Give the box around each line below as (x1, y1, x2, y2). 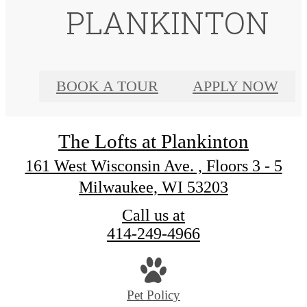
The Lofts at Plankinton (58, 130, 249, 152)
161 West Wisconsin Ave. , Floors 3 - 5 (25, 156, 282, 175)
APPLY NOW (193, 77, 278, 95)
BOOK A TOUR (56, 77, 158, 95)
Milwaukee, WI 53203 (79, 177, 228, 196)
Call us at (122, 206, 185, 224)
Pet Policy (127, 288, 180, 303)
